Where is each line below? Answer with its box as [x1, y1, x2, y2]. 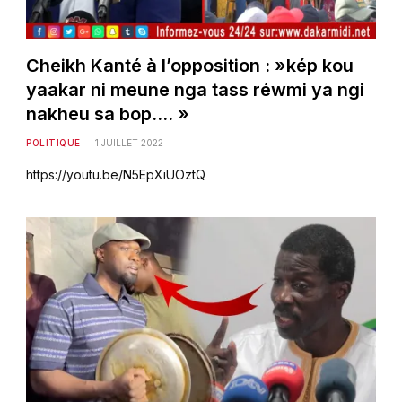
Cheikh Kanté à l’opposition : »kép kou [26, 54, 354, 76]
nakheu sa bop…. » [26, 102, 190, 125]
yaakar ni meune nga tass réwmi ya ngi [26, 78, 365, 100]
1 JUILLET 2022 [94, 136, 163, 148]
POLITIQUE [26, 136, 81, 148]
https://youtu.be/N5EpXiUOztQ [26, 166, 206, 182]
